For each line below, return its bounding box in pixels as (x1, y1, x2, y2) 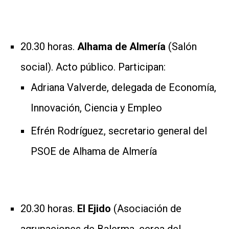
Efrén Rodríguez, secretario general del (31, 124, 207, 137)
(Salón (168, 40, 197, 53)
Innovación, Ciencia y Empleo (31, 101, 162, 114)
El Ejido (77, 202, 113, 215)
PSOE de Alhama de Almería (31, 145, 157, 157)
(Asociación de (113, 202, 181, 215)
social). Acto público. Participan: (20, 60, 166, 73)
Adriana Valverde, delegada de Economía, (31, 81, 216, 94)
